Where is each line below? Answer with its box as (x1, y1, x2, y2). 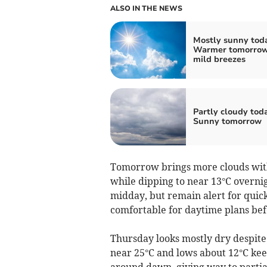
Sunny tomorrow (193, 115, 262, 127)
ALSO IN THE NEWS (110, 3, 182, 13)
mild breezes (193, 53, 246, 65)
